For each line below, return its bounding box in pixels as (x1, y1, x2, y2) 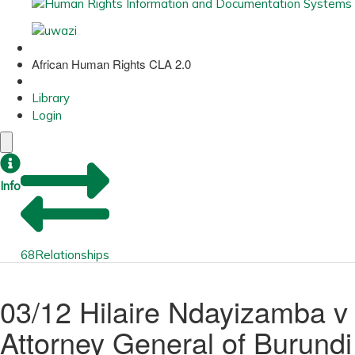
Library (32, 90, 70, 105)
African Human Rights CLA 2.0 (32, 55, 191, 72)
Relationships (35, 246, 109, 262)
